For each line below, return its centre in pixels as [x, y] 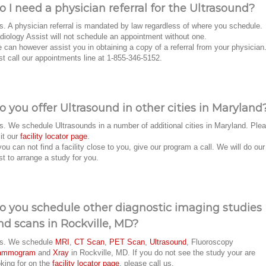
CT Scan [89, 242]
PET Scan [127, 242]
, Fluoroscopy [210, 242]
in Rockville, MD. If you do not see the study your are [162, 252]
